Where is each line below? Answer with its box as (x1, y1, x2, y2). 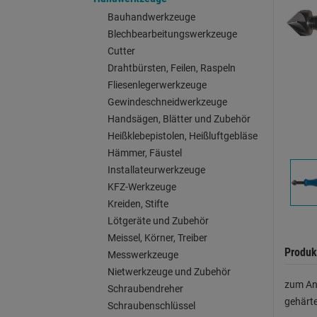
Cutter (108, 45, 135, 57)
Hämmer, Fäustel (108, 147, 182, 158)
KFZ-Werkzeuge (108, 181, 176, 192)
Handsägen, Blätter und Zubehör (108, 113, 250, 125)
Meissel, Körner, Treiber (108, 232, 207, 243)
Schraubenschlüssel (108, 300, 195, 311)
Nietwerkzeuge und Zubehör (108, 266, 231, 277)
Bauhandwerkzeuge (108, 11, 195, 23)
